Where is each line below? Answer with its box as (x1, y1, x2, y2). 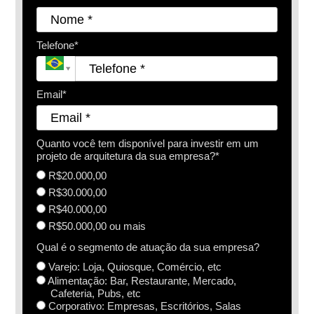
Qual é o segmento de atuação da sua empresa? (36, 241, 260, 254)
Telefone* (36, 39, 79, 52)
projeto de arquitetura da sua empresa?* (36, 150, 220, 163)
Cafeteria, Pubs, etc (50, 287, 142, 300)
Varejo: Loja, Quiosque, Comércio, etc (46, 260, 222, 273)
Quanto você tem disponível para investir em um (36, 137, 259, 150)
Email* (36, 88, 67, 101)
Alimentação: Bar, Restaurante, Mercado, (46, 275, 237, 287)
